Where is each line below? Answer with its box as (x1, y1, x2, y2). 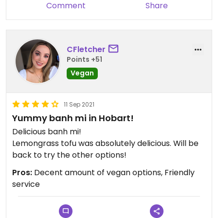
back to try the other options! (12, 149, 127, 161)
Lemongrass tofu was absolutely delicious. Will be (12, 138, 199, 149)
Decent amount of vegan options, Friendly (32, 167, 195, 179)
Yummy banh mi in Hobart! (12, 112, 134, 125)
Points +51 (67, 54, 102, 64)
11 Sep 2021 (64, 100, 94, 109)
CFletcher (67, 43, 106, 55)
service (12, 179, 40, 190)
